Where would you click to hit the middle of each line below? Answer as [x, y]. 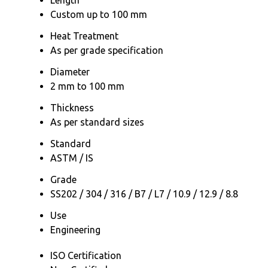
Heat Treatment [84, 36]
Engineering [75, 229]
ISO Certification [86, 255]
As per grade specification [107, 50]
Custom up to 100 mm [99, 14]
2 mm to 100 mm [87, 86]
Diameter [70, 71]
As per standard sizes [97, 122]
